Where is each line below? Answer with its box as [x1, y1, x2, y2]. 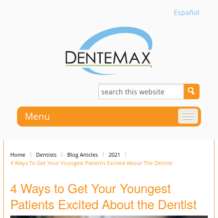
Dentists [36, 151, 56, 159]
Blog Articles [67, 151, 98, 159]
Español [174, 8, 200, 17]
